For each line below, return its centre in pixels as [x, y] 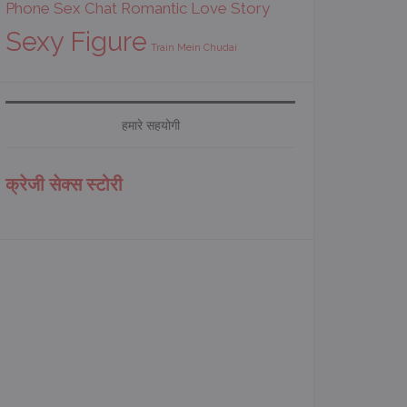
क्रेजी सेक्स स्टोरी [64, 184]
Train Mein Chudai [194, 47]
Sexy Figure [76, 42]
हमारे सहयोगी [150, 125]
